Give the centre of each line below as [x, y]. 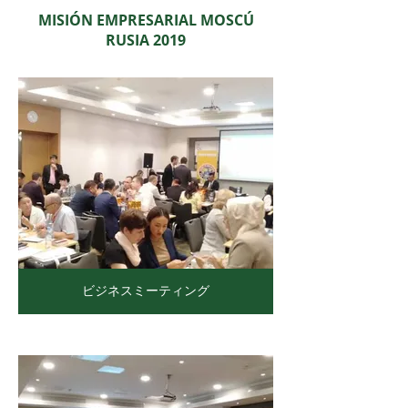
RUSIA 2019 [146, 40]
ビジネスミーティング [146, 290]
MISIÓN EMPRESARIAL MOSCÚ [146, 20]
